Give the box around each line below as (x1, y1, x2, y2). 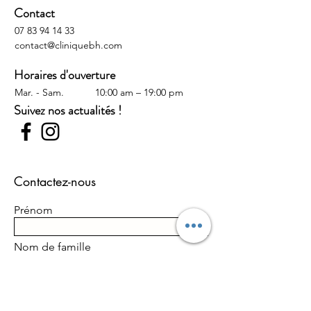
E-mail (14, 276, 44, 290)
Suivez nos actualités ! (14, 101, 121, 119)
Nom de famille (14, 239, 91, 253)
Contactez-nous (14, 172, 96, 190)
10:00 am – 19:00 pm (95, 85, 183, 99)
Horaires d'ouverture (14, 65, 115, 84)
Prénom (14, 203, 53, 217)
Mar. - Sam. (15, 85, 64, 99)
